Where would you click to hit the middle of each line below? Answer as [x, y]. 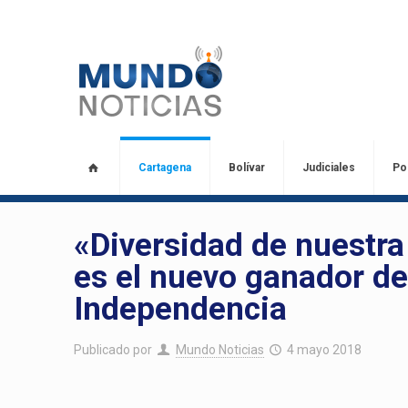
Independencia [181, 309]
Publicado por [113, 350]
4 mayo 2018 [325, 350]
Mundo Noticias [219, 350]
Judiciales [328, 168]
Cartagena [164, 168]
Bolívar [246, 168]
